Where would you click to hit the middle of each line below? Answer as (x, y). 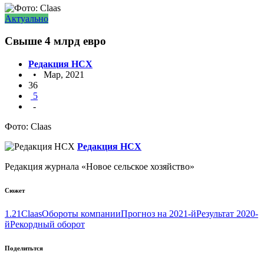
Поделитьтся (24, 248)
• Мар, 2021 (56, 75)
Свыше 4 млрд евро (55, 41)
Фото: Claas (28, 127)
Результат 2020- (227, 214)
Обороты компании (81, 214)
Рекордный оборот (47, 225)
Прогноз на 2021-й (159, 214)
